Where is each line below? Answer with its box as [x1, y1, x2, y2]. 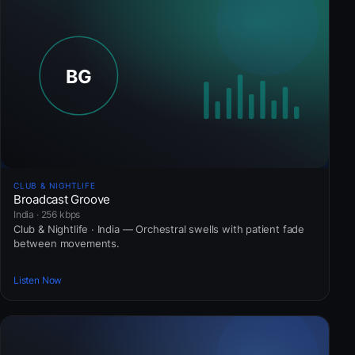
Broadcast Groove [13, 191, 111, 207]
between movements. [13, 236, 120, 250]
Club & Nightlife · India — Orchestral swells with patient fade [13, 222, 305, 235]
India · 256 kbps [13, 208, 81, 220]
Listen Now [13, 274, 63, 287]
